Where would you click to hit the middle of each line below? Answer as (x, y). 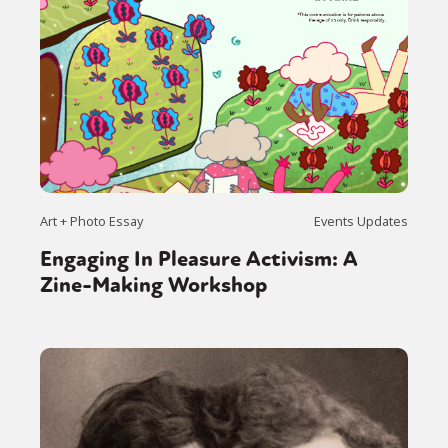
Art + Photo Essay (91, 221)
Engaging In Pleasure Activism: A (199, 259)
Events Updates (361, 221)
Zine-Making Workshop (153, 285)
